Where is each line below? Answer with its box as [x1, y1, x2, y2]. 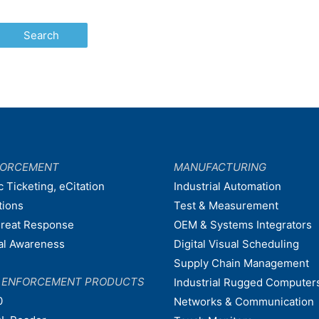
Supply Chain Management [174, 256, 309, 270]
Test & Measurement [174, 198, 278, 212]
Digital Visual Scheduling [174, 236, 299, 251]
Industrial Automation [174, 179, 281, 193]
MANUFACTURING [174, 159, 266, 174]
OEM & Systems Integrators [174, 217, 312, 231]
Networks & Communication [174, 294, 314, 308]
